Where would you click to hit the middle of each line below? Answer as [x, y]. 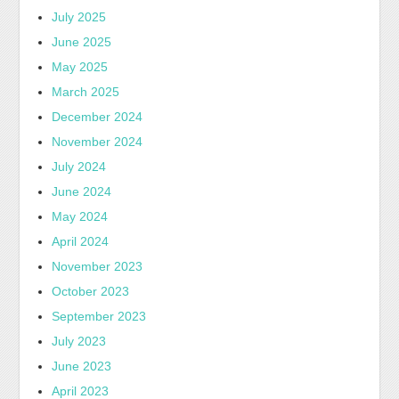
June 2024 [82, 191]
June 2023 [82, 366]
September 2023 [99, 316]
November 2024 [98, 141]
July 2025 [79, 16]
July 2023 [79, 341]
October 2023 [91, 291]
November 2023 [98, 266]
